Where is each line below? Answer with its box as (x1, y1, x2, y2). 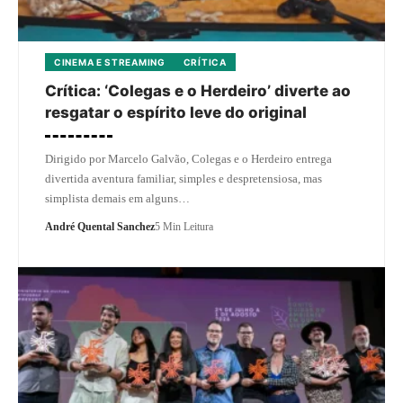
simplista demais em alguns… (45, 191, 190, 205)
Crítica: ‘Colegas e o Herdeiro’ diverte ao (45, 81, 351, 100)
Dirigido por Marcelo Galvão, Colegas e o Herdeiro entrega (45, 151, 332, 166)
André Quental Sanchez (45, 219, 155, 233)
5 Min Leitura (155, 219, 213, 233)
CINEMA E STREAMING (54, 56, 166, 67)
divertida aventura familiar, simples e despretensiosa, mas (45, 171, 322, 185)
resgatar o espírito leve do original (45, 103, 307, 121)
